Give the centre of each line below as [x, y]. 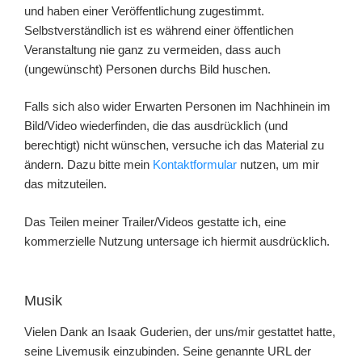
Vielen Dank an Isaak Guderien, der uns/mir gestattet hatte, [180, 331]
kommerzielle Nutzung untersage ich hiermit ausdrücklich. [177, 241]
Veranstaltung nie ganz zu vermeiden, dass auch [152, 49]
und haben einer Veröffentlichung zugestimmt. [144, 11]
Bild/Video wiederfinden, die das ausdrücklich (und [156, 126]
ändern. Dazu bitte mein [88, 165]
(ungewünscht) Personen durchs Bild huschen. [147, 69]
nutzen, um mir [278, 165]
